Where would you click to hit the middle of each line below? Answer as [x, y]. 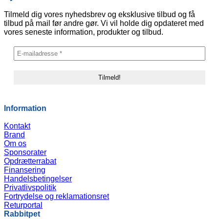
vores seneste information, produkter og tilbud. [84, 32]
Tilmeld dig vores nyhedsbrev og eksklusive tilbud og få [99, 15]
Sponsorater [25, 153]
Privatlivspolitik [30, 188]
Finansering [25, 170]
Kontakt [17, 126]
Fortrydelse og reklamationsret [56, 197]
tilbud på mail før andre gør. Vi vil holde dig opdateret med [104, 23]
